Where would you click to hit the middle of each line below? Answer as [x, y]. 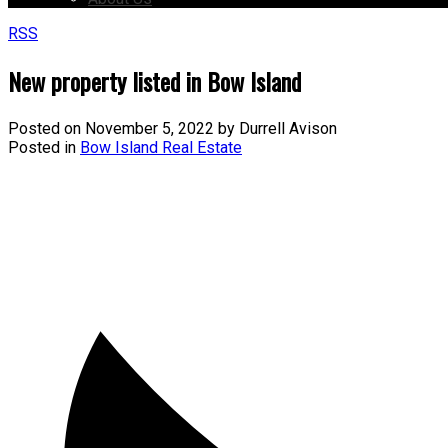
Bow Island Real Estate [161, 147]
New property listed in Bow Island [154, 80]
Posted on [46, 128]
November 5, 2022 [149, 128]
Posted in [42, 147]
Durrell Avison [288, 128]
